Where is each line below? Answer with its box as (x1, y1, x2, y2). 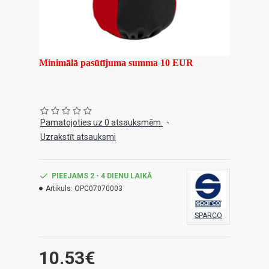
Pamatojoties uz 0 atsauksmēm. (40, 118, 163, 127)
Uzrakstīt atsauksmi (40, 132, 116, 142)
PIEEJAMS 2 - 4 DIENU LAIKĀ (52, 172, 152, 180)
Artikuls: (46, 184, 73, 193)
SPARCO (195, 211, 222, 220)
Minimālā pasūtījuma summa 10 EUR (39, 58, 193, 68)
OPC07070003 (74, 184, 122, 193)
